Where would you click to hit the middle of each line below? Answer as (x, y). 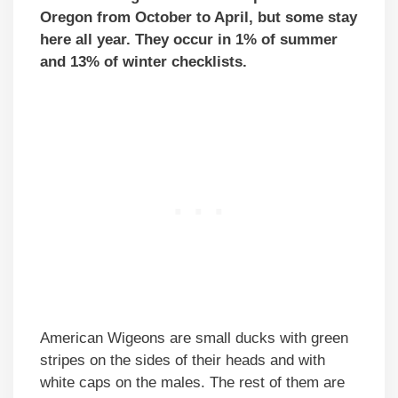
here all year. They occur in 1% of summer (189, 40)
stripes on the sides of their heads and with (183, 360)
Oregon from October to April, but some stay (199, 18)
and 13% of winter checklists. (143, 62)
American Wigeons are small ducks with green (194, 338)
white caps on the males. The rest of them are (192, 382)
